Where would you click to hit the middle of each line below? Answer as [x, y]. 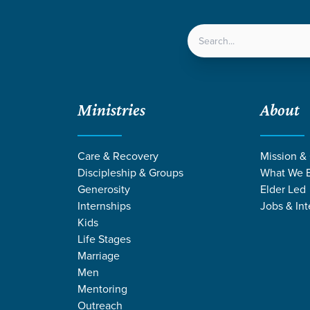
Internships [104, 205]
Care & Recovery [118, 155]
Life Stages [104, 238]
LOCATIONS [162, 45]
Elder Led [283, 189]
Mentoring [102, 288]
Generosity [104, 189]
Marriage [99, 255]
